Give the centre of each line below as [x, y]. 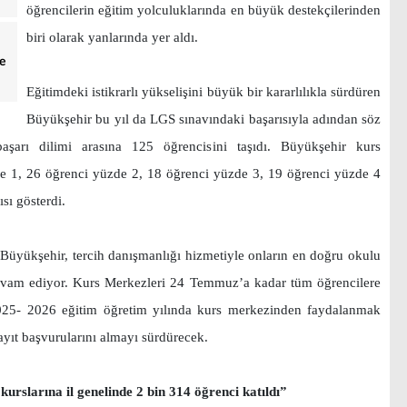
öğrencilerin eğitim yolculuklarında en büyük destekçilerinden [203, 10]
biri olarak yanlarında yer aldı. [112, 37]
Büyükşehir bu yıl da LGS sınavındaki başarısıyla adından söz [203, 119]
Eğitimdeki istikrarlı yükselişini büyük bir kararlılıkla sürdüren [203, 92]
